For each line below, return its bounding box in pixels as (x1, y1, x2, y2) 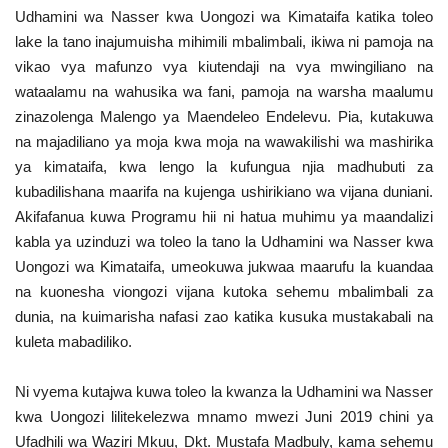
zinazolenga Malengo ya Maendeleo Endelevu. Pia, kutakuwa (15, 107, 433, 125)
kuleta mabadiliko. (15, 332, 132, 350)
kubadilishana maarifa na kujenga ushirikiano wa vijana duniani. (15, 182, 433, 200)
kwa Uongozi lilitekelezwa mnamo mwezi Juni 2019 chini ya (15, 407, 433, 425)
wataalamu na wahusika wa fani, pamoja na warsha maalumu (15, 82, 433, 100)
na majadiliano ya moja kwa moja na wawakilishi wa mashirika (15, 132, 433, 150)
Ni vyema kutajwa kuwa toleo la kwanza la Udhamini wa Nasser (15, 382, 433, 400)
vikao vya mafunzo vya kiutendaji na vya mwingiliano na (15, 57, 433, 75)
